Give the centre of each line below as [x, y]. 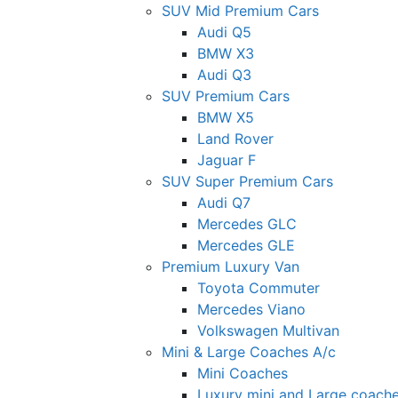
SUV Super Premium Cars [247, 181]
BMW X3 [226, 53]
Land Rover [235, 138]
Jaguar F [227, 159]
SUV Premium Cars [226, 96]
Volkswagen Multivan [268, 330]
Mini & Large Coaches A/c [249, 351]
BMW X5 [226, 117]
